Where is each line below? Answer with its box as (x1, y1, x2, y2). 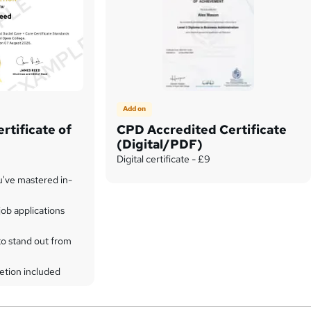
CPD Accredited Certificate (117, 121, 287, 137)
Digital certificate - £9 (117, 152, 211, 165)
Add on (123, 104, 146, 114)
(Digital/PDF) (117, 135, 203, 152)
